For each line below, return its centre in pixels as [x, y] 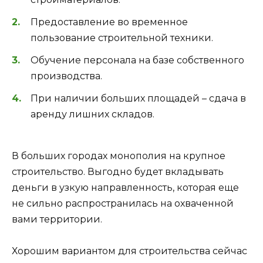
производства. [66, 76]
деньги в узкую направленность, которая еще [125, 187]
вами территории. [57, 219]
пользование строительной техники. [122, 38]
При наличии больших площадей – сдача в [138, 99]
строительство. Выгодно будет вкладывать [118, 171]
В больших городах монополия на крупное [119, 156]
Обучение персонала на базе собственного [137, 60]
